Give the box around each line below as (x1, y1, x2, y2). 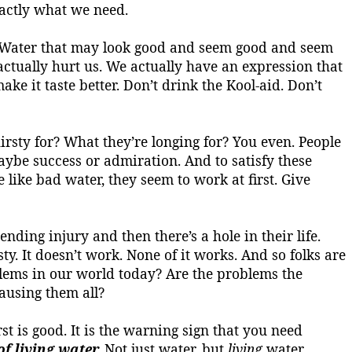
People (299, 132, 341, 151)
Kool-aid (226, 75, 280, 94)
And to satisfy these (181, 151, 312, 170)
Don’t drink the (119, 75, 226, 94)
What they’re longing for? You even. (60, 132, 299, 151)
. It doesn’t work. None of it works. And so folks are (15, 245, 346, 264)
